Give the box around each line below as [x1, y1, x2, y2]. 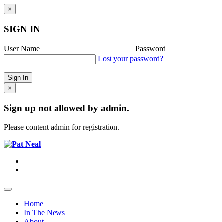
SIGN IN [4, 23, 40, 34]
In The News [24, 208, 65, 217]
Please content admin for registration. [4, 122, 119, 131]
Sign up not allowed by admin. [4, 103, 129, 113]
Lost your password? [98, 55, 163, 63]
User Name [4, 44, 40, 53]
